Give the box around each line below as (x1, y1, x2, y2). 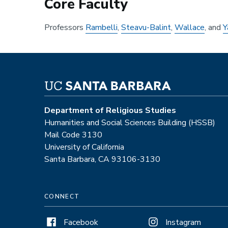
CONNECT (44, 192, 80, 201)
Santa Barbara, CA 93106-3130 (44, 153, 160, 165)
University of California (44, 141, 124, 153)
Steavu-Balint (121, 21, 171, 33)
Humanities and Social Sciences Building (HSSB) (44, 117, 215, 128)
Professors (44, 21, 85, 33)
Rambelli (85, 21, 118, 33)
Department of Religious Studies (44, 104, 176, 116)
